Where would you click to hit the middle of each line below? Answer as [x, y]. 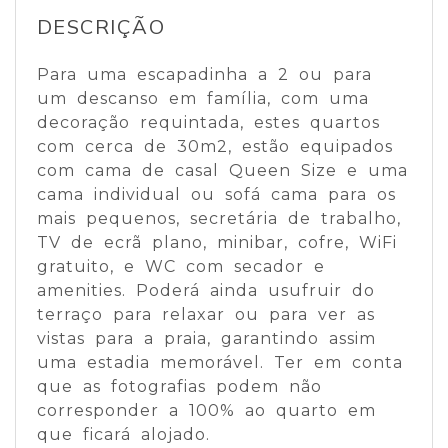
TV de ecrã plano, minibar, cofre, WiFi [216, 242]
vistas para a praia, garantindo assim [206, 338]
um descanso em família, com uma [202, 98]
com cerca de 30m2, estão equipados [214, 146]
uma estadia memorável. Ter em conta [219, 362]
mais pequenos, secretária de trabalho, [218, 218]
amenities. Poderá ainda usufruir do [205, 290]
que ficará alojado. [123, 434]
